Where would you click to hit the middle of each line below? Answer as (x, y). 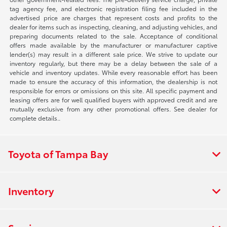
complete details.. (35, 118)
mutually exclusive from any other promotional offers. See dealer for (113, 109)
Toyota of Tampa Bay (58, 154)
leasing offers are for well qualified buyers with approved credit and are (113, 100)
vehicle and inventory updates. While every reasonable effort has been (113, 72)
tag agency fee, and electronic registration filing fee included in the (113, 9)
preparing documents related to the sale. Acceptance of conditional (113, 36)
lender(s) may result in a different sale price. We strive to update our (113, 54)
